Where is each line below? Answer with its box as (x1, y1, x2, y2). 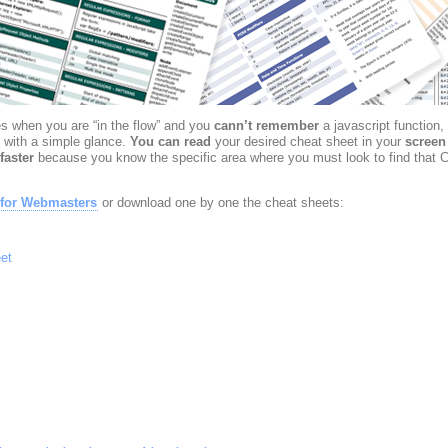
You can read (129, 134, 211, 149)
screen (404, 134, 446, 149)
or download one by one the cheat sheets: (97, 195, 344, 210)
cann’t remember (213, 118, 319, 133)
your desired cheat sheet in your (210, 134, 405, 149)
